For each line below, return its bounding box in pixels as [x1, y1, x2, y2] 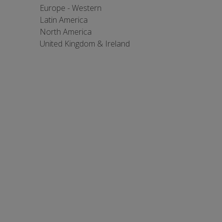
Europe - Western [40, 2, 102, 13]
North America [40, 26, 92, 37]
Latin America [40, 14, 88, 25]
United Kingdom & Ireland [40, 38, 130, 49]
